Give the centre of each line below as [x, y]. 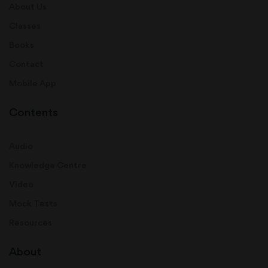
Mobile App [33, 83]
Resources [31, 222]
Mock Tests [33, 203]
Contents [33, 112]
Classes [25, 25]
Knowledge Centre [48, 165]
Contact [26, 63]
